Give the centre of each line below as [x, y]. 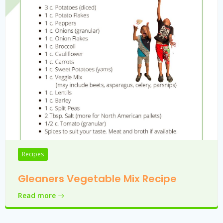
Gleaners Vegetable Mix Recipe [97, 179]
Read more [37, 195]
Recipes [33, 154]
